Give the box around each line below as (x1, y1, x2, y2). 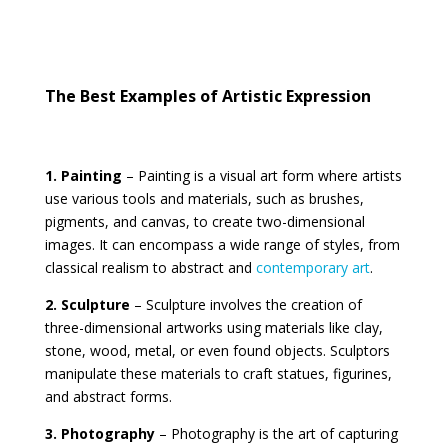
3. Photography (44, 423, 155, 443)
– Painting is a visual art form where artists (121, 165, 402, 185)
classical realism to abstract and (44, 257, 256, 277)
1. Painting (44, 165, 122, 185)
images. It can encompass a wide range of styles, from (44, 234, 400, 254)
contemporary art (255, 257, 370, 277)
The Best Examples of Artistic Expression (44, 84, 371, 107)
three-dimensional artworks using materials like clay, (44, 317, 383, 337)
